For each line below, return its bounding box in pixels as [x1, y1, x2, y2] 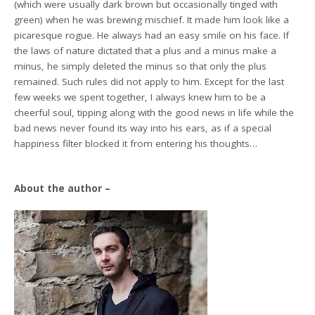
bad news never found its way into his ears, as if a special [14, 121, 272, 134]
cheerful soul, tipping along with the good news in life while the [14, 105, 295, 119]
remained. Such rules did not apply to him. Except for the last [14, 75, 285, 88]
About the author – [14, 182, 111, 195]
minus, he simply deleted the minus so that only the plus [14, 59, 267, 72]
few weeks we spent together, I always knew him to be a [14, 90, 266, 103]
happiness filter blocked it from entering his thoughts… [14, 136, 258, 150]
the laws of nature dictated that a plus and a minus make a [14, 44, 277, 57]
